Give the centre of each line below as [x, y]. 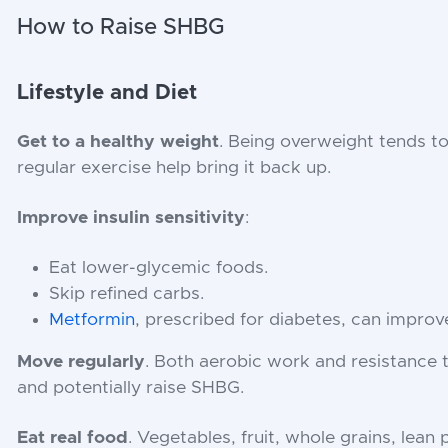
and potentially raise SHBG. [131, 387]
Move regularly [81, 361]
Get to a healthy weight [118, 141]
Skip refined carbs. [127, 293]
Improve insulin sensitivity [131, 217]
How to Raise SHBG [121, 27]
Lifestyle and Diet [107, 92]
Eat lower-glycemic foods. [159, 267]
